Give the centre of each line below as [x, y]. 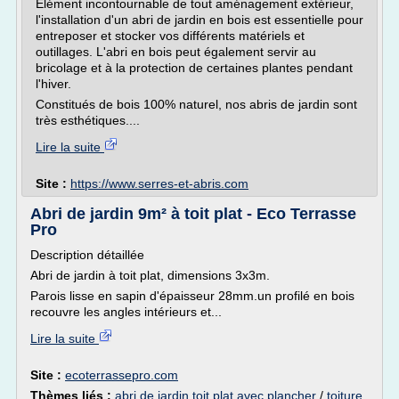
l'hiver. [53, 84]
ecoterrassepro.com [122, 375]
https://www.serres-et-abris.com [159, 183]
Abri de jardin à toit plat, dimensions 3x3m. [150, 275]
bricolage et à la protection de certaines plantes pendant [194, 68]
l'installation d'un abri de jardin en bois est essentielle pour [199, 20]
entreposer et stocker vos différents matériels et [170, 36]
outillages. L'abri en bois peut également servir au [176, 52]
